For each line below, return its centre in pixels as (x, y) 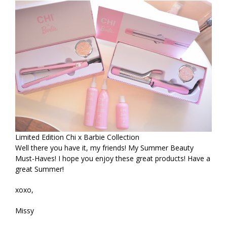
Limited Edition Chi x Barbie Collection (77, 137)
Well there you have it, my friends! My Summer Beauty (104, 147)
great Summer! (40, 169)
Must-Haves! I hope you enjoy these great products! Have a (113, 158)
